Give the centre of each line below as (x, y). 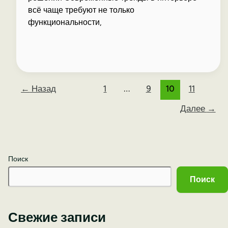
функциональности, (65, 22)
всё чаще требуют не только (81, 10)
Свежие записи (57, 218)
